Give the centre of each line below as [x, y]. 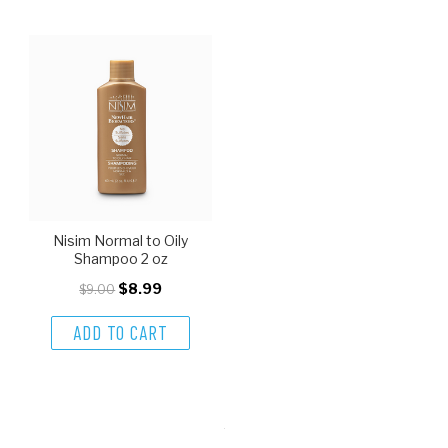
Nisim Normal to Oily [121, 240]
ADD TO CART [121, 333]
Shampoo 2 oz [120, 258]
